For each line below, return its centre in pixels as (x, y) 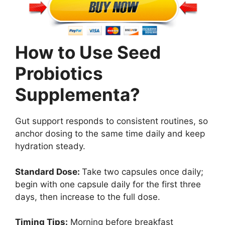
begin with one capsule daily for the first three (108, 184)
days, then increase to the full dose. (88, 197)
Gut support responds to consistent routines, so (111, 121)
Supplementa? (78, 95)
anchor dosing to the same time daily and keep (110, 134)
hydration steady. (50, 146)
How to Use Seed (88, 52)
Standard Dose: (48, 172)
